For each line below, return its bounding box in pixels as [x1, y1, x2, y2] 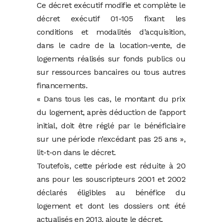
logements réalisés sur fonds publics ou [37, 54, 185, 64]
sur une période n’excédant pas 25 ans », [37, 134, 185, 144]
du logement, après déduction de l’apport [37, 108, 185, 117]
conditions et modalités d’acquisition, [37, 27, 185, 37]
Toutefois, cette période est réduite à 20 [37, 161, 185, 171]
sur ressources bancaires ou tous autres [37, 67, 185, 77]
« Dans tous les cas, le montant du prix [37, 94, 185, 104]
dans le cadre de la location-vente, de [37, 41, 185, 51]
